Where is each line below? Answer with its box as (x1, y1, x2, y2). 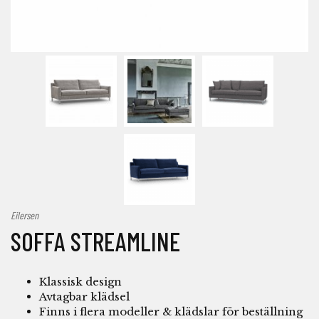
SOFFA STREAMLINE (11, 226, 180, 257)
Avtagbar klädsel (39, 290, 130, 304)
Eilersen (11, 209, 38, 222)
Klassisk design (39, 275, 122, 289)
